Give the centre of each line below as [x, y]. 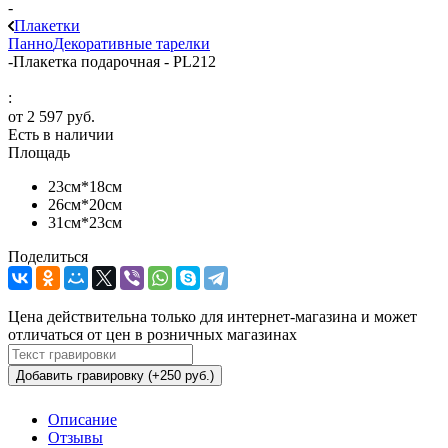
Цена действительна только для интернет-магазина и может [212, 317]
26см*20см [85, 205]
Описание [82, 420]
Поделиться [48, 257]
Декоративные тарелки [131, 43]
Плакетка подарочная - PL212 [114, 61]
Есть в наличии [61, 135]
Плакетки [47, 25]
